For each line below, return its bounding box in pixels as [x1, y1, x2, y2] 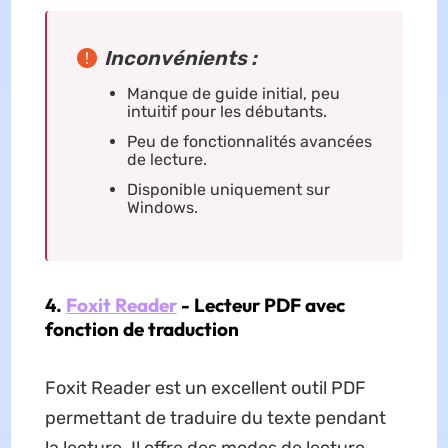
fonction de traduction [44, 317, 239, 342]
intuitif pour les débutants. [126, 102, 327, 122]
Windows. [126, 198, 198, 218]
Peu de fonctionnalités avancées [126, 132, 372, 152]
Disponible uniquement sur [126, 180, 330, 200]
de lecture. [126, 150, 207, 170]
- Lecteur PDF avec [176, 293, 345, 318]
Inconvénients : [103, 46, 257, 71]
